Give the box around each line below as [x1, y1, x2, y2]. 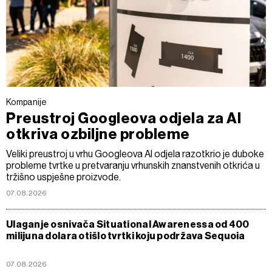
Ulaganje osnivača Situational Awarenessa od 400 [6, 218, 250, 230]
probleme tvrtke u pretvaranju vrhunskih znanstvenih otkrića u [6, 159, 260, 171]
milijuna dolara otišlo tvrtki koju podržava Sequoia [6, 229, 245, 242]
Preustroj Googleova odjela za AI [6, 109, 242, 127]
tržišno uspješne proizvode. [6, 171, 121, 183]
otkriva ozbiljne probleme [6, 125, 190, 143]
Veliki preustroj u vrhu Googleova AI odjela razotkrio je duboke [6, 148, 264, 160]
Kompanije [6, 97, 47, 107]
